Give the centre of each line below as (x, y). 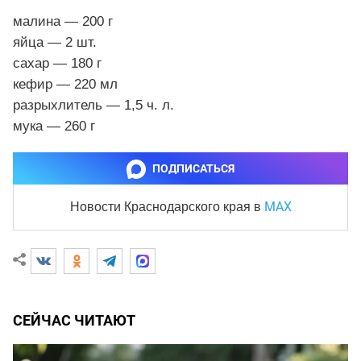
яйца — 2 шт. (55, 42)
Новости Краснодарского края (162, 206)
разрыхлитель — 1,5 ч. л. (93, 105)
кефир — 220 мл (65, 84)
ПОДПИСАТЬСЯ (193, 168)
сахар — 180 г (57, 63)
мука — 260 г (54, 126)
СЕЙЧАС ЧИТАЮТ (74, 320)
